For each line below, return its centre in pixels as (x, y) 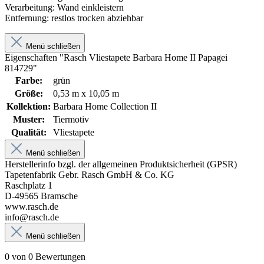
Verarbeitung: (30, 7)
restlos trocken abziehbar (96, 18)
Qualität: (29, 132)
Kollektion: (29, 106)
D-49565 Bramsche (41, 196)
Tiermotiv (71, 119)
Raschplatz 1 (29, 185)
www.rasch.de (32, 206)
